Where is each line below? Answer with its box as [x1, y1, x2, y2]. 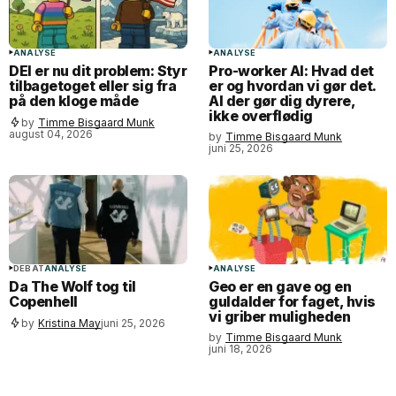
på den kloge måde [9, 92, 139, 110]
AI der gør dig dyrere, [209, 92, 355, 110]
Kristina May [38, 316, 101, 330]
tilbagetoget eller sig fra [9, 77, 177, 95]
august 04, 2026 [9, 127, 93, 141]
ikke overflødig [209, 107, 313, 126]
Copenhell [9, 293, 78, 311]
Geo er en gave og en [209, 278, 352, 296]
